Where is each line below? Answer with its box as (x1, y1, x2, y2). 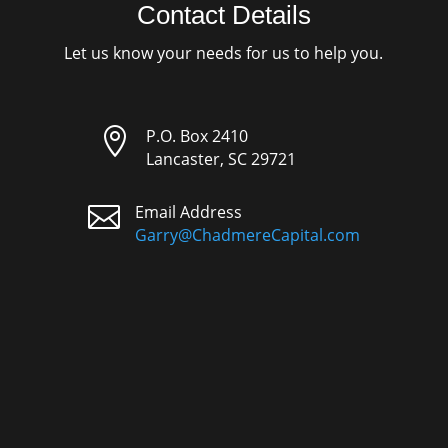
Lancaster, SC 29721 (145, 148, 296, 171)
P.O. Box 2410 (145, 125, 248, 148)
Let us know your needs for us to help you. (64, 42, 384, 65)
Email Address (134, 201, 242, 224)
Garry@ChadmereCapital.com (134, 224, 360, 247)
